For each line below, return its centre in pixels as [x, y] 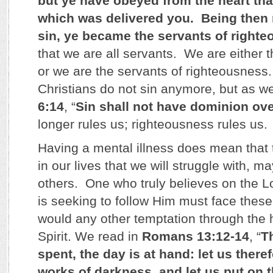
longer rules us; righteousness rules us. [153, 124]
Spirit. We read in [90, 236]
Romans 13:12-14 [196, 236]
